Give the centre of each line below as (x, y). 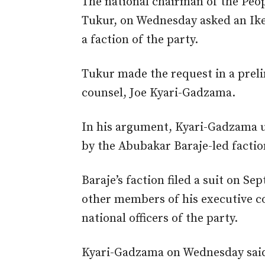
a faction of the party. (140, 40)
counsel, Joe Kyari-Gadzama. (159, 93)
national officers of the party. (160, 218)
